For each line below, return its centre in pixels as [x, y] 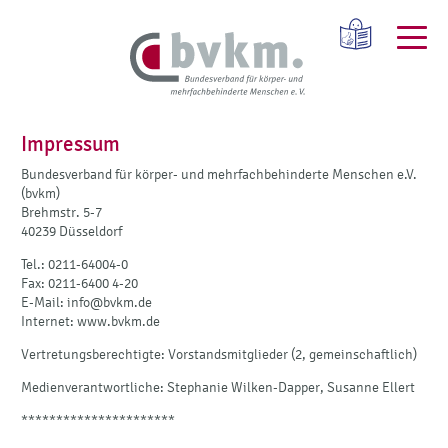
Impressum [70, 144]
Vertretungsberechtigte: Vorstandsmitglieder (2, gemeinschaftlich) [219, 354]
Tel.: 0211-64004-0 [74, 264]
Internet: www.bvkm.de [90, 321]
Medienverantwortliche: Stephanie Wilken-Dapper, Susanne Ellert [218, 387]
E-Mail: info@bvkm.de [86, 302]
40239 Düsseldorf [71, 231]
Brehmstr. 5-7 [61, 212]
